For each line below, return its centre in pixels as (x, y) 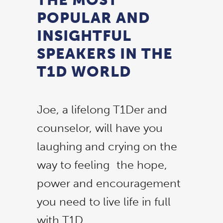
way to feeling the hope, (102, 165)
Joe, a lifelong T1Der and (102, 109)
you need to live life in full (104, 201)
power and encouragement (109, 183)
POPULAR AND (93, 18)
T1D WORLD (84, 71)
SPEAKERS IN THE (105, 54)
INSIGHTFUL (84, 36)
